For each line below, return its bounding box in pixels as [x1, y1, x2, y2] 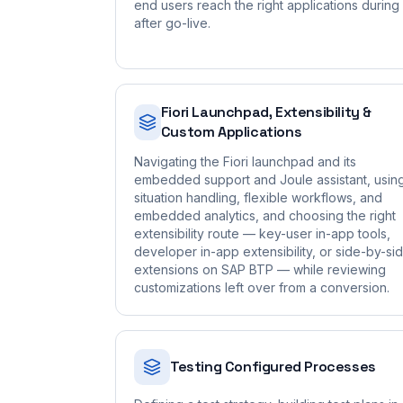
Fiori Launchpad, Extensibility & [160, 103, 372, 121]
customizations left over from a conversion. [134, 280, 390, 295]
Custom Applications [160, 122, 302, 141]
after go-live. [134, 15, 210, 31]
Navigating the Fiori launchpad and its [134, 154, 356, 169]
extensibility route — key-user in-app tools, [134, 226, 390, 241]
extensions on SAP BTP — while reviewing [134, 262, 386, 277]
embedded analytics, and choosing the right [134, 208, 396, 223]
